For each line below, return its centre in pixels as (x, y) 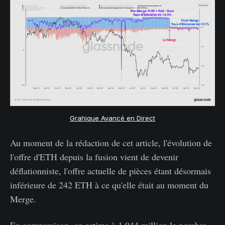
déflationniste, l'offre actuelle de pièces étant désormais (110, 171)
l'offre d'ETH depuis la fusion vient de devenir (94, 157)
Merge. (23, 199)
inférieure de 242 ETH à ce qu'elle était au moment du (109, 185)
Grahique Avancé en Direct (113, 118)
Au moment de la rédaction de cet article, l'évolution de (111, 143)
